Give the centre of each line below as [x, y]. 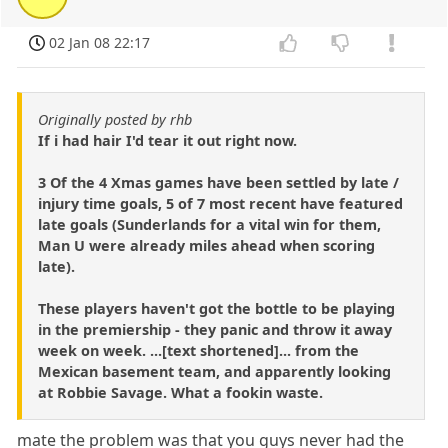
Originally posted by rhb [115, 119]
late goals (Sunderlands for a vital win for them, [209, 224]
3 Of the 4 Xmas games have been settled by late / [218, 182]
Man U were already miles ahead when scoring [206, 245]
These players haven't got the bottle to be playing [216, 308]
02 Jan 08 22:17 [100, 42]
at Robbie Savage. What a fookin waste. [180, 392]
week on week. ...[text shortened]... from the [198, 350]
